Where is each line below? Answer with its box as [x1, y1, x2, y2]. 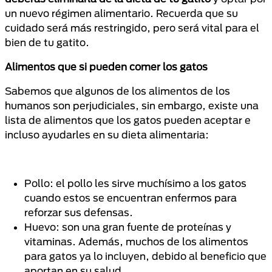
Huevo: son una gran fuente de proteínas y [24, 220, 231, 233]
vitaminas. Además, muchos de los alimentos [24, 235, 248, 247]
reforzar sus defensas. [24, 206, 133, 218]
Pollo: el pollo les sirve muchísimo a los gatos [24, 177, 246, 189]
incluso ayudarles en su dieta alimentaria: [5, 128, 209, 140]
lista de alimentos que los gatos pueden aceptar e [5, 114, 251, 126]
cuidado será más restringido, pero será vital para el [5, 21, 259, 33]
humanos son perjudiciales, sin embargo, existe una [5, 99, 259, 111]
